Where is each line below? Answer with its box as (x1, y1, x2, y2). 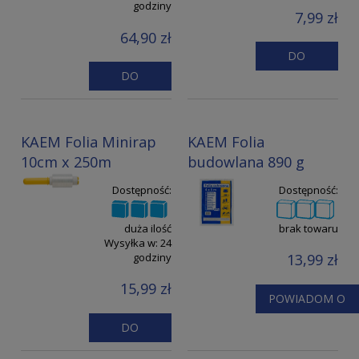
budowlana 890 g (188, 151, 305, 171)
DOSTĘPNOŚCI (267, 317, 347, 333)
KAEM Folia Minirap (21, 131, 156, 151)
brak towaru (279, 220, 338, 236)
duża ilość (124, 220, 171, 236)
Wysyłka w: (104, 235, 158, 250)
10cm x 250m (21, 151, 111, 171)
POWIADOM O (268, 290, 346, 306)
